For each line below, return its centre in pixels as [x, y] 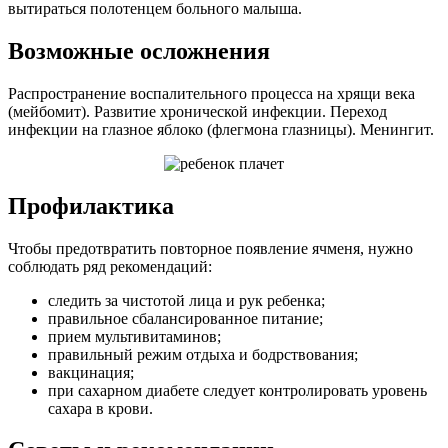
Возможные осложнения [139, 50]
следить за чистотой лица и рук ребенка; [186, 300]
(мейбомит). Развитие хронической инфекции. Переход [197, 111]
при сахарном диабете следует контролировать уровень [237, 390]
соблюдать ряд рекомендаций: [110, 266]
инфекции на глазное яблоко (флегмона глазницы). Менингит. [221, 129]
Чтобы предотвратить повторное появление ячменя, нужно [210, 248]
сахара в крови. [100, 408]
